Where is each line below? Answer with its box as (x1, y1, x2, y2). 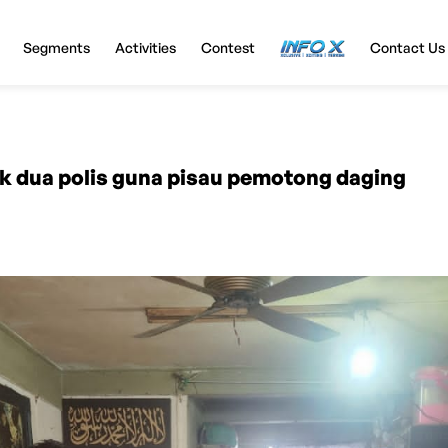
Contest (200, 38, 255, 56)
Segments (22, 38, 90, 56)
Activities (114, 38, 176, 56)
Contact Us (369, 38, 445, 56)
